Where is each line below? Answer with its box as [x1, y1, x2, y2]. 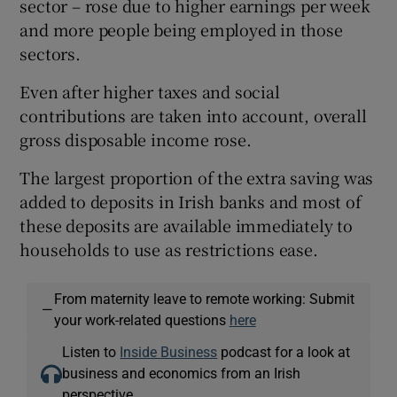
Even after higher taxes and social [19, 79, 280, 103]
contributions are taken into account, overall [19, 103, 367, 127]
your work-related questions [53, 312, 230, 327]
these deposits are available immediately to [19, 213, 353, 237]
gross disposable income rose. [19, 127, 252, 151]
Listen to [62, 344, 121, 359]
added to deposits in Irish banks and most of [19, 189, 362, 213]
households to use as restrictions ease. [19, 237, 318, 261]
